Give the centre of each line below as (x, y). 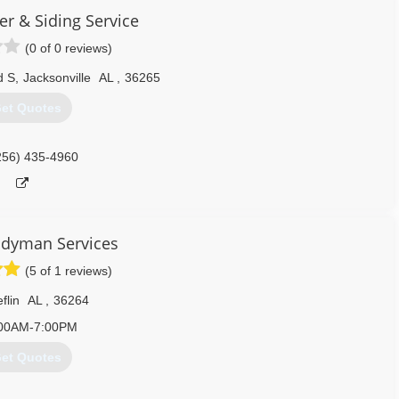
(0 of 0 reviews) (69, 48)
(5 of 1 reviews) (69, 271)
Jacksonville (57, 77)
